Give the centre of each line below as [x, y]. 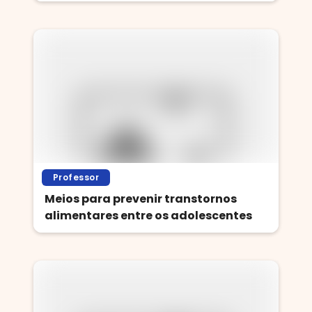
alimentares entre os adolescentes [148, 216]
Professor [76, 177]
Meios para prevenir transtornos [141, 199]
